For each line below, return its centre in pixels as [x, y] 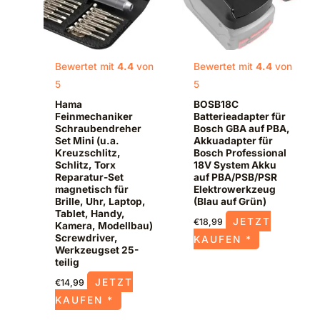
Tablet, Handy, [90, 213]
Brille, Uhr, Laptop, [101, 201]
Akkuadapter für [233, 140]
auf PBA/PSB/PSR [235, 177]
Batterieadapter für [239, 116]
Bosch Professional [240, 152]
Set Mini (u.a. [87, 140]
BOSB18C [216, 104]
